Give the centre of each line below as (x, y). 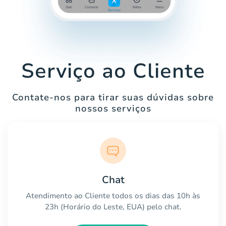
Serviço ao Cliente (113, 71)
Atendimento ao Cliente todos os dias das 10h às (113, 196)
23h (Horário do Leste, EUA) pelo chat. (113, 207)
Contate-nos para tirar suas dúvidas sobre (113, 98)
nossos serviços (113, 109)
